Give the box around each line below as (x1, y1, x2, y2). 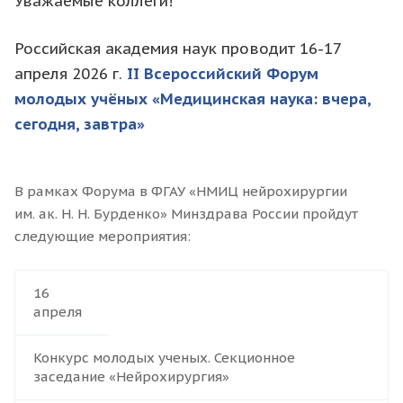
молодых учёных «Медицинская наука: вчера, (14, 88, 371, 109)
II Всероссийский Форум (122, 63, 318, 84)
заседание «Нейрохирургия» (33, 367, 229, 385)
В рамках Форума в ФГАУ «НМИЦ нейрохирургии (14, 182, 347, 200)
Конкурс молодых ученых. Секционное (33, 348, 295, 366)
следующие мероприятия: (14, 227, 191, 245)
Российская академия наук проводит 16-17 (14, 38, 341, 58)
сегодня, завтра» (14, 113, 145, 134)
